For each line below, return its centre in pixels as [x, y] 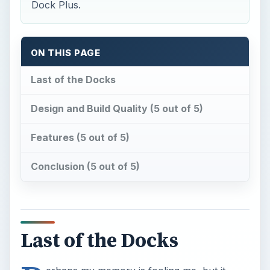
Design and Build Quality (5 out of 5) [117, 109]
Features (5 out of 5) [80, 138]
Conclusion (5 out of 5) [85, 166]
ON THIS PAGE [66, 53]
